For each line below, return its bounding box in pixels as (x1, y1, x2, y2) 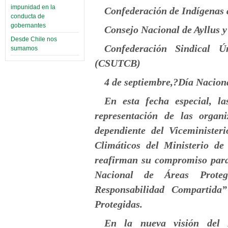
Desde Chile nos (11, 36, 57, 43)
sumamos (11, 45, 38, 52)
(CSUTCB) (95, 57, 140, 69)
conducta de (11, 13, 45, 20)
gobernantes (11, 22, 46, 30)
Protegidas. (95, 198, 142, 210)
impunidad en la (11, 4, 55, 11)
